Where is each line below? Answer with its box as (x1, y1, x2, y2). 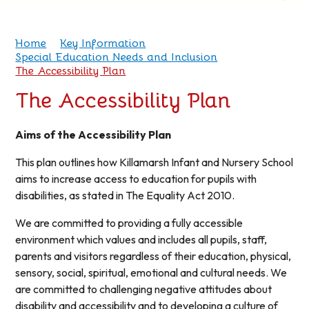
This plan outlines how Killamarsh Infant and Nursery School (15, 155, 294, 170)
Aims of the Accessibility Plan (15, 128, 172, 142)
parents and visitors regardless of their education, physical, (15, 249, 292, 263)
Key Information (60, 37, 146, 50)
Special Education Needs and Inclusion (15, 50, 218, 64)
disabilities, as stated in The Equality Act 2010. (15, 188, 235, 203)
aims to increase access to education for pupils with (15, 172, 257, 186)
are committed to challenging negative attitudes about (15, 282, 272, 297)
